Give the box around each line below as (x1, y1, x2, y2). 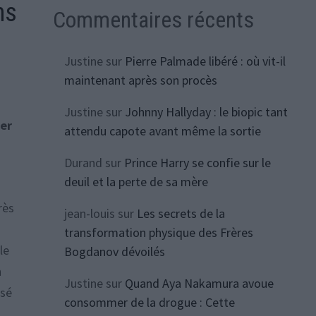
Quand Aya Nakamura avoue (124, 275, 274, 292)
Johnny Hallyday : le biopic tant (124, 104, 288, 121)
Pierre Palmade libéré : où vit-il (124, 53, 286, 70)
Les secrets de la (136, 205, 225, 222)
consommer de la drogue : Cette (63, 294, 235, 311)
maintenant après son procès (63, 72, 217, 89)
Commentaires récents (52, 6, 254, 33)
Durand (63, 154, 102, 171)
